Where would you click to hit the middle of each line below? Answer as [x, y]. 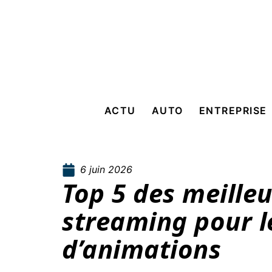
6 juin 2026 [106, 169]
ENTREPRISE [233, 110]
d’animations [141, 249]
